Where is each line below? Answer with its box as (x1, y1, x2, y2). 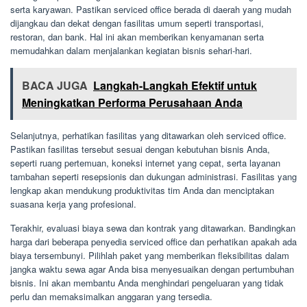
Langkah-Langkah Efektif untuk (93, 77, 257, 94)
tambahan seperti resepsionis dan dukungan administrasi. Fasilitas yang (10, 170, 297, 184)
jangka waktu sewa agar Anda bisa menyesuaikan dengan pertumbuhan (10, 262, 294, 276)
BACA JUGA (22, 77, 88, 94)
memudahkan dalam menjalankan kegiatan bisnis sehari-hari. (10, 44, 252, 58)
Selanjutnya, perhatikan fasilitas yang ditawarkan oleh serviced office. (10, 129, 286, 143)
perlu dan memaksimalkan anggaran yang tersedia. (10, 290, 212, 304)
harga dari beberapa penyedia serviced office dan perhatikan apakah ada (10, 235, 297, 249)
